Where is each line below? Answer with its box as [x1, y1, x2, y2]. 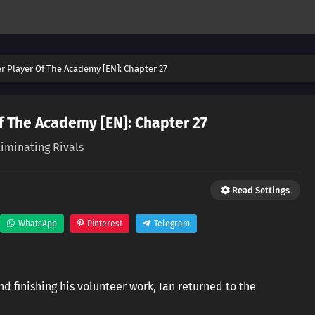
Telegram [153, 219, 190, 229]
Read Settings [230, 185, 290, 195]
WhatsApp [18, 219, 57, 229]
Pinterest [86, 219, 122, 229]
